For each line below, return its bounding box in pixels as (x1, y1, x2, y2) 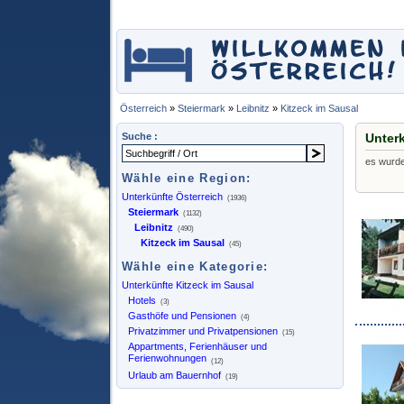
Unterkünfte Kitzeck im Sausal (122, 280, 253, 290)
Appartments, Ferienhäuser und (128, 341, 267, 352)
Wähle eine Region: (122, 171, 252, 185)
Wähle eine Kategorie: (122, 260, 269, 273)
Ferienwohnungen (128, 353, 207, 366)
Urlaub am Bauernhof (128, 370, 221, 381)
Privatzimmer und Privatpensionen (128, 326, 278, 336)
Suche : (122, 131, 158, 142)
